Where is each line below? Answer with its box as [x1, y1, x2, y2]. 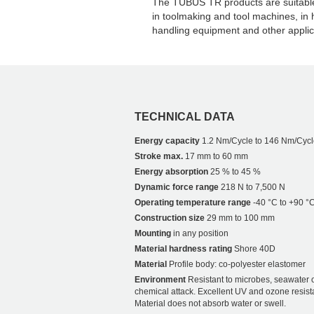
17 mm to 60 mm [183, 151, 248, 162]
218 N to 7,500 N [219, 182, 285, 193]
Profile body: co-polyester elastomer [167, 259, 306, 270]
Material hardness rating [135, 244, 232, 254]
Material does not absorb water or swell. [135, 299, 286, 309]
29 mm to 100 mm [205, 213, 275, 224]
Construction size [135, 213, 205, 224]
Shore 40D [232, 244, 275, 254]
